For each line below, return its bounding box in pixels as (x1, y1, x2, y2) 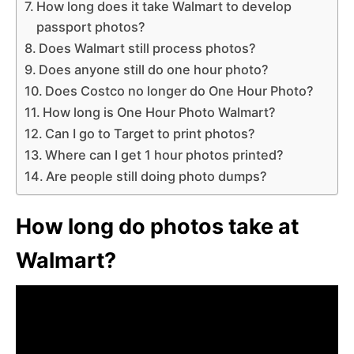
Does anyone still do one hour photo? (39, 61, 269, 77)
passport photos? (36, 18, 146, 35)
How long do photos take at (16, 213, 299, 239)
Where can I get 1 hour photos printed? (45, 146, 284, 163)
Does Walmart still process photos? (39, 40, 257, 56)
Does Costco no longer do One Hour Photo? (45, 82, 314, 99)
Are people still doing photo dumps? (46, 168, 268, 184)
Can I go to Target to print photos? (45, 125, 256, 141)
